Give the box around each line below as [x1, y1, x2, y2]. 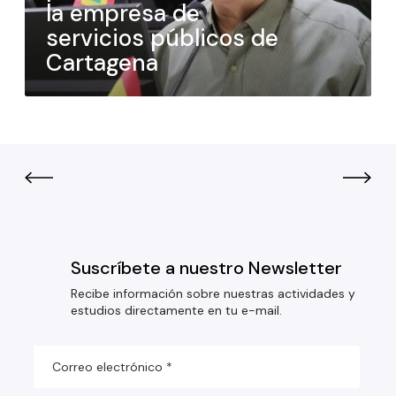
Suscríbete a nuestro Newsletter [71, 255, 342, 279]
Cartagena [46, 47, 158, 78]
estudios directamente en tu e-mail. [71, 301, 282, 318]
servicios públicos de [46, 22, 278, 53]
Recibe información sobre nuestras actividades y [71, 285, 355, 301]
